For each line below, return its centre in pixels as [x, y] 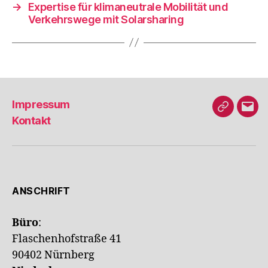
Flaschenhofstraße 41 [67, 239]
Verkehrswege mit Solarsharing [106, 19]
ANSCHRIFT [41, 191]
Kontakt [31, 120]
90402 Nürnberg [53, 255]
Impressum [41, 104]
